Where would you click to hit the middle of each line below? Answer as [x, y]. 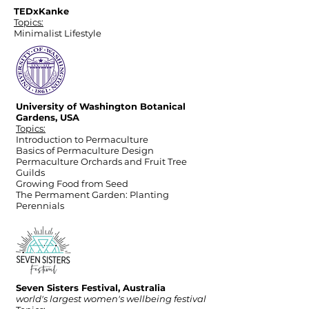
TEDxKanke [41, 11]
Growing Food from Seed [72, 183]
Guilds [30, 172]
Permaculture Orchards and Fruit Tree [101, 161]
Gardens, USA [48, 117]
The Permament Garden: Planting [92, 195]
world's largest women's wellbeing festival [111, 299]
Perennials [40, 206]
